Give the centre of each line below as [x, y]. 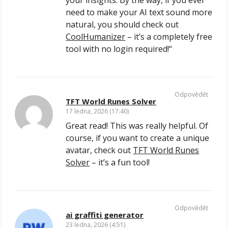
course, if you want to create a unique [138, 138]
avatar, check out [99, 150]
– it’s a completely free [169, 37]
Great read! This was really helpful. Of [137, 126]
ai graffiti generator [105, 215]
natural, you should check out [122, 25]
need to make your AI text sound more [139, 12]
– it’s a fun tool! [120, 163]
